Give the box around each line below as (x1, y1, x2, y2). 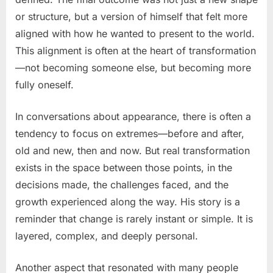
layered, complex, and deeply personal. (15, 229, 198, 242)
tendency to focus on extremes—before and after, (15, 127, 244, 140)
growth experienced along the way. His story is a (15, 195, 240, 208)
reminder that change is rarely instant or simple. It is (15, 212, 253, 225)
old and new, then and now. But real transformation (15, 144, 250, 157)
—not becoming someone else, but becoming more (15, 61, 251, 74)
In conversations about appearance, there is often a (15, 110, 251, 122)
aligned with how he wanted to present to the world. (15, 27, 255, 40)
